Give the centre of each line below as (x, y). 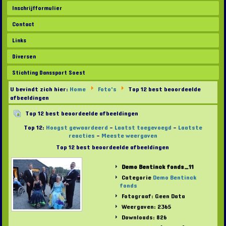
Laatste (190, 128)
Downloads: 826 (143, 218)
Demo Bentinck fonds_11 (157, 167)
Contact (23, 24)
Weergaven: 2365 (145, 207)
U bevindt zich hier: (40, 90)
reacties (82, 136)
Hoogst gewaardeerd (77, 128)
